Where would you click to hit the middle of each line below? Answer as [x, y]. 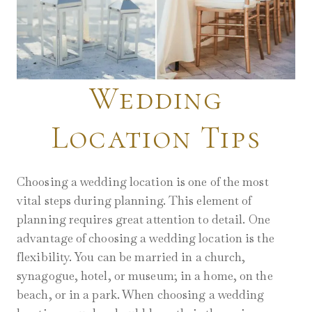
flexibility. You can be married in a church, [131, 257]
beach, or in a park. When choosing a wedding [141, 295]
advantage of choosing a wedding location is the [146, 239]
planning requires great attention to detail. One [143, 220]
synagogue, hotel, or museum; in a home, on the [145, 276]
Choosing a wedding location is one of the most [143, 182]
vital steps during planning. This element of [134, 201]
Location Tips [156, 137]
